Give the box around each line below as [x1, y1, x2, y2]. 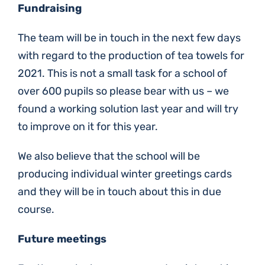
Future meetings [18, 232, 106, 245]
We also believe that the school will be [18, 150, 200, 163]
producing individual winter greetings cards [18, 167, 232, 180]
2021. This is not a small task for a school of [18, 67, 227, 80]
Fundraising [18, 2, 82, 15]
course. [18, 203, 54, 216]
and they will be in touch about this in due [18, 185, 221, 198]
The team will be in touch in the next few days [18, 31, 241, 44]
